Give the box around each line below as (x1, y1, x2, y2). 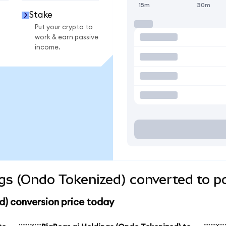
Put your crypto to (35, 23, 93, 31)
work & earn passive (35, 33, 98, 41)
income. (35, 43, 61, 51)
